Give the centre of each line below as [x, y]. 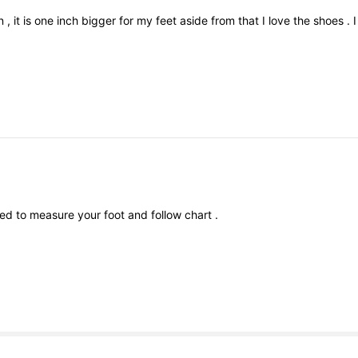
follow [168, 214]
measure [54, 214]
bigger [101, 21]
